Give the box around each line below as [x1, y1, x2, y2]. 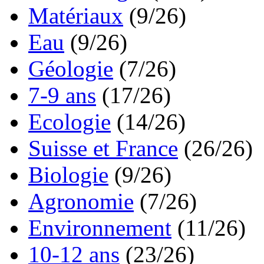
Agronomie [28, 189, 134, 214]
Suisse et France [28, 136, 178, 161]
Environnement [28, 215, 171, 241]
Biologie [28, 162, 108, 188]
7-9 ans [28, 82, 96, 108]
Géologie [28, 56, 113, 82]
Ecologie [28, 109, 111, 135]
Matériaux [28, 3, 123, 29]
